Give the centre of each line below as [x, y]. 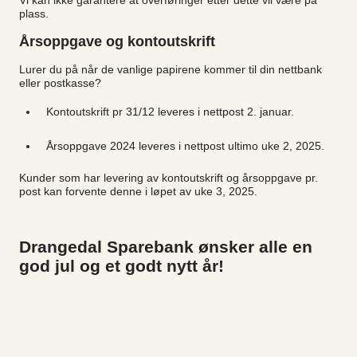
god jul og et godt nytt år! [122, 265]
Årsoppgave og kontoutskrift [117, 41]
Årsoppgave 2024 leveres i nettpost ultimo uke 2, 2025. [185, 145]
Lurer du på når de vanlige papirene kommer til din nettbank [171, 69]
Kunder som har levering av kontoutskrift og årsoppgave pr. [169, 177]
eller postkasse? [60, 82]
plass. [34, 13]
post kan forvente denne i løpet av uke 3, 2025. [138, 191]
